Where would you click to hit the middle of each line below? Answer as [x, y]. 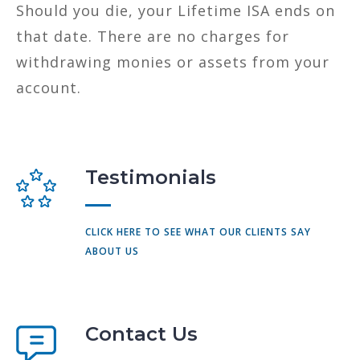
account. [49, 87]
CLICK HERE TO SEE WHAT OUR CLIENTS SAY [198, 231]
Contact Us [141, 333]
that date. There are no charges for [153, 36]
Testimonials [151, 177]
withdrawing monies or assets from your [173, 61]
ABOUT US [112, 251]
